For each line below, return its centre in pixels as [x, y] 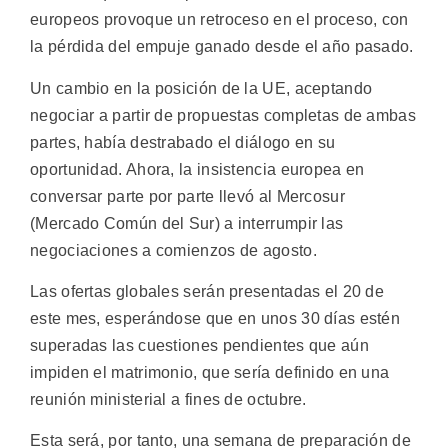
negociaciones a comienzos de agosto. [173, 250]
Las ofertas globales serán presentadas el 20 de [207, 291]
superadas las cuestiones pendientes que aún [199, 345]
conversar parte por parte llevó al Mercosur [187, 196]
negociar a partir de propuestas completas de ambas [223, 115]
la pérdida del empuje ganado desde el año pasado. [222, 47]
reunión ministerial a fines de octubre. [168, 399]
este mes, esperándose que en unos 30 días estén [215, 318]
